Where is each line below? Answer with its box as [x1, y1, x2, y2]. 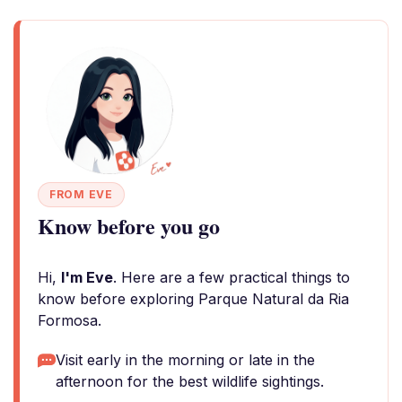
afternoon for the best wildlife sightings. [56, 372, 324, 390]
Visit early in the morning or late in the [56, 351, 315, 369]
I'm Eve [61, 268, 113, 286]
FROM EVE [49, 188, 113, 201]
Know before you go [38, 210, 220, 241]
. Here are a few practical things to [113, 268, 350, 286]
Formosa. [38, 311, 101, 329]
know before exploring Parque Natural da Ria [38, 290, 349, 308]
